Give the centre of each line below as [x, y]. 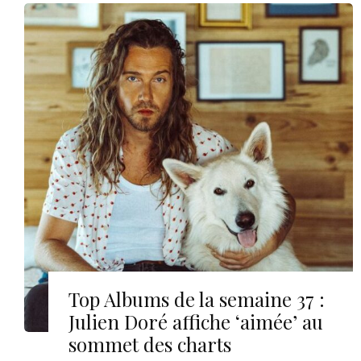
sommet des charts [150, 344]
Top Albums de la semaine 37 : [197, 299]
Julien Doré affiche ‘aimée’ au [196, 322]
